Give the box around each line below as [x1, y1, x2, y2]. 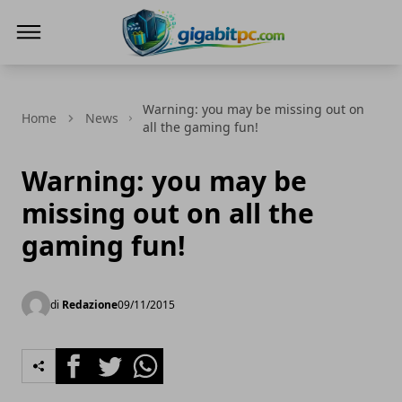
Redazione [62, 297, 118, 312]
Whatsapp [127, 348, 196, 368]
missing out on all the [22, 195, 314, 232]
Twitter [91, 348, 139, 368]
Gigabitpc [114, 57, 180, 77]
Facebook [55, 348, 120, 368]
